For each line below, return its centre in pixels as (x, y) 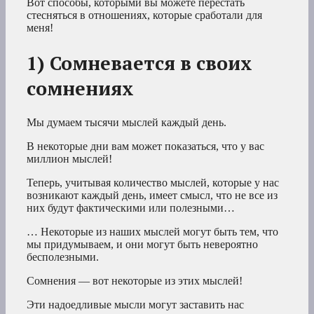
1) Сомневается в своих (139, 63)
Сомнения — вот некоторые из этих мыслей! (135, 280)
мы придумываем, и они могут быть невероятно (142, 244)
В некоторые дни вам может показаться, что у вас (145, 146)
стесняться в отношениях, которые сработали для (144, 15)
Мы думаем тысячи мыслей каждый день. (127, 122)
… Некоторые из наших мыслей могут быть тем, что (152, 231)
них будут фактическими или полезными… (131, 207)
